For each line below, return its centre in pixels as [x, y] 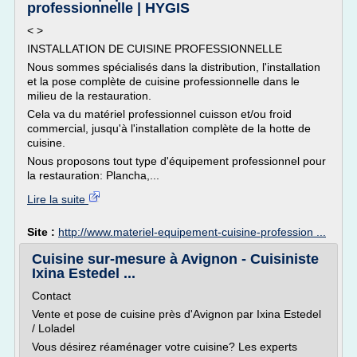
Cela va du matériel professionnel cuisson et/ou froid [159, 114]
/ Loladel [53, 328]
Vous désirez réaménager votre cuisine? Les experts [165, 347]
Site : [43, 232]
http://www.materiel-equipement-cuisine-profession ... [192, 232]
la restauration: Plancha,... [93, 175]
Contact [51, 296]
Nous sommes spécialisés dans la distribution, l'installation [174, 67]
